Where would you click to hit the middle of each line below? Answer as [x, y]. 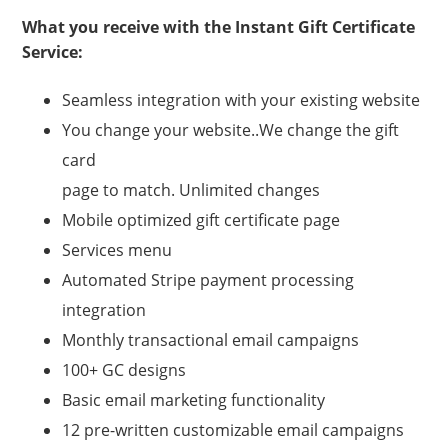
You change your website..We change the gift [231, 130]
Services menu [117, 250]
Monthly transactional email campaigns [211, 340]
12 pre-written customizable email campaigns [233, 430]
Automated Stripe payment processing [208, 280]
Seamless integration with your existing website [241, 100]
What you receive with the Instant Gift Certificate [219, 27]
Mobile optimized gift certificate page [201, 220]
